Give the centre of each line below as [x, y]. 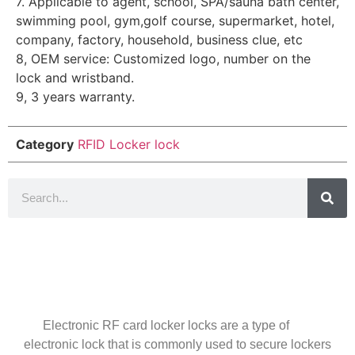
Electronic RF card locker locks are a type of [157, 325]
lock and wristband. [75, 78]
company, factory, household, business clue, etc [159, 40]
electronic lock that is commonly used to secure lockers [177, 344]
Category [45, 144]
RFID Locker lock [129, 144]
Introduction [177, 278]
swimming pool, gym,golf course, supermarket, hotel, [175, 21]
